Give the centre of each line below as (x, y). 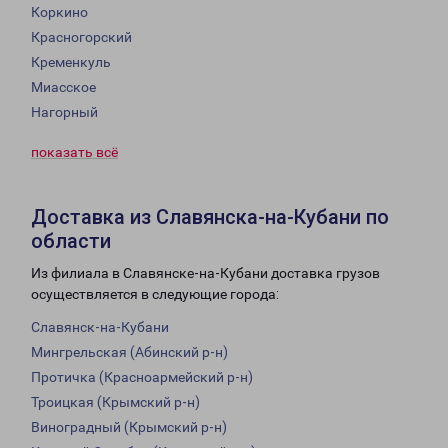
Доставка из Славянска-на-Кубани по (210, 217)
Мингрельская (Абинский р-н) (129, 352)
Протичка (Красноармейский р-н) (142, 377)
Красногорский (81, 37)
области (71, 241)
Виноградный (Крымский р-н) (129, 427)
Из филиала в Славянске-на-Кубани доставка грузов (205, 273)
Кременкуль (71, 62)
